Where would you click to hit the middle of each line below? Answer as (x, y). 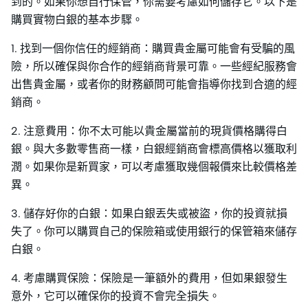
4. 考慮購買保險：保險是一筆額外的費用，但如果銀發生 (149, 278)
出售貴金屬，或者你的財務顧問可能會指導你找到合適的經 (154, 84)
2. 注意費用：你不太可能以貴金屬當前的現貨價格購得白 (149, 131)
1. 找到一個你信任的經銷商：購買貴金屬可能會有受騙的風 (153, 48)
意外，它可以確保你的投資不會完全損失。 (115, 296)
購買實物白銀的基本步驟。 (77, 19)
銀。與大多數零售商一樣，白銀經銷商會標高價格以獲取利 (154, 148)
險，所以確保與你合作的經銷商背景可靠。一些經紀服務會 (154, 66)
